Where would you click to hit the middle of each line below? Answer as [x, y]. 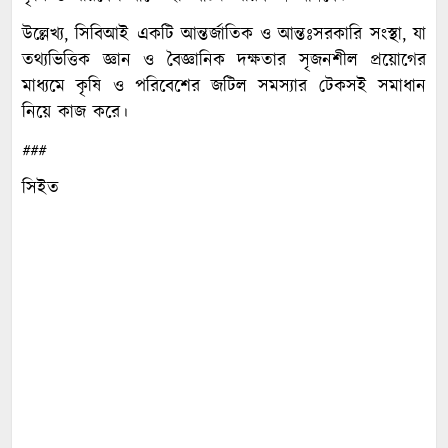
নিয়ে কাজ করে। [75, 112]
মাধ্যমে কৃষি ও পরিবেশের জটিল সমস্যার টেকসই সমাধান [224, 86]
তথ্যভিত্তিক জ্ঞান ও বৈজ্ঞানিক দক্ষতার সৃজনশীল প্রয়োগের [224, 60]
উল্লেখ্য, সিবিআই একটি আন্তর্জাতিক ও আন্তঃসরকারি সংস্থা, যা [224, 34]
